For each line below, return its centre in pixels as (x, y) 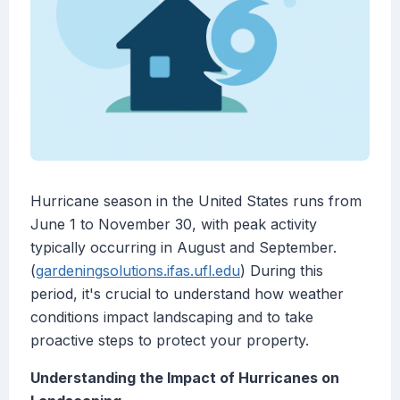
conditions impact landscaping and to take (172, 317)
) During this (282, 271)
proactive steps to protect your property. (170, 341)
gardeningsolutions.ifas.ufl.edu (138, 271)
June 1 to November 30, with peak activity (174, 225)
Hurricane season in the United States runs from (196, 201)
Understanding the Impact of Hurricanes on (185, 378)
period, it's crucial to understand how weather (187, 294)
